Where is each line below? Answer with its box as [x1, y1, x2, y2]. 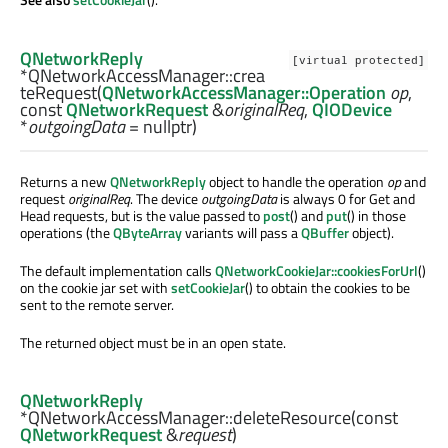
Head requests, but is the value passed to [20, 204, 263, 226]
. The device [130, 187, 201, 209]
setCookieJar [171, 276, 245, 298]
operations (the [20, 221, 113, 243]
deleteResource [233, 403, 351, 431]
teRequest [20, 78, 97, 106]
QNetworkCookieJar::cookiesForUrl [215, 259, 418, 281]
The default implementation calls [20, 259, 215, 281]
